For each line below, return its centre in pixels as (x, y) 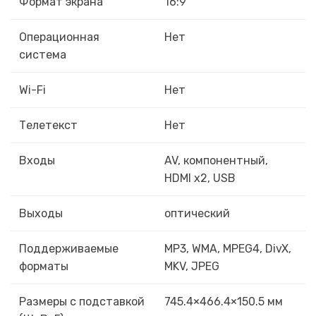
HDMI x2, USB (200, 178)
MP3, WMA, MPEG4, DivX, (228, 249)
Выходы (41, 214)
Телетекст (48, 126)
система (43, 55)
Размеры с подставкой (82, 302)
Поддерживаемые (69, 249)
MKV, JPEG (192, 267)
